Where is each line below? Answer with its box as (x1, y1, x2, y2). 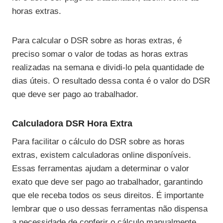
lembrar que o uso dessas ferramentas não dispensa (12, 204, 208, 214)
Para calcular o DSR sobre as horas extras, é (12, 36, 182, 46)
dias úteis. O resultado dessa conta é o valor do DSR (12, 76, 210, 86)
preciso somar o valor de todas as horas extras (12, 49, 188, 59)
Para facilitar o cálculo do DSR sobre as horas (12, 137, 185, 147)
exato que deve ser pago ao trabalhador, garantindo (12, 177, 203, 187)
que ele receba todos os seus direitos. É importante (12, 191, 204, 201)
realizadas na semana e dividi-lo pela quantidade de (12, 63, 204, 73)
